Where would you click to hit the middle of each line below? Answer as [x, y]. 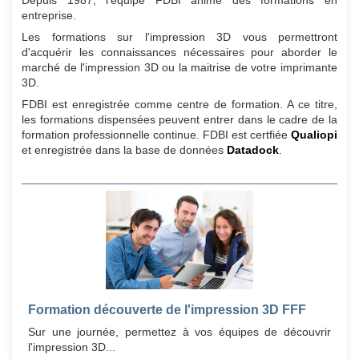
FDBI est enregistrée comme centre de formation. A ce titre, [179, 105]
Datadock [253, 150]
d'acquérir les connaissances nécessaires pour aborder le [179, 52]
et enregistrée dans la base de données [124, 150]
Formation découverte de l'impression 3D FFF [167, 310]
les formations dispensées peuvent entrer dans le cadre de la [179, 120]
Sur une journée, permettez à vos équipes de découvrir [179, 332]
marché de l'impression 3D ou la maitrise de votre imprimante [179, 68]
